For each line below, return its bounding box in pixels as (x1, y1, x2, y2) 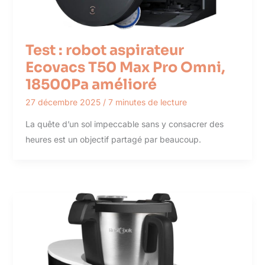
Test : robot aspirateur (25, 41, 184, 59)
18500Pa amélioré (25, 75, 157, 93)
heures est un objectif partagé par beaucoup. (25, 134, 201, 144)
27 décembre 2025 (25, 96, 103, 107)
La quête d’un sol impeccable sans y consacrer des (25, 118, 224, 129)
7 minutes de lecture (108, 96, 187, 107)
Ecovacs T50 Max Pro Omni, (25, 58, 225, 76)
